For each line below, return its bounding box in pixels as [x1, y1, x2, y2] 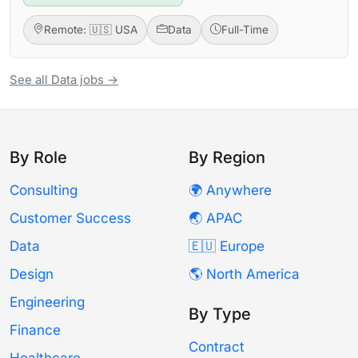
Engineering [10, 293, 85, 310]
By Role [10, 147, 67, 167]
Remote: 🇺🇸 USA [43, 22, 137, 36]
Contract [189, 338, 245, 355]
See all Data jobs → [10, 72, 118, 87]
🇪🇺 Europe [189, 237, 265, 254]
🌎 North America [189, 265, 300, 282]
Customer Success [10, 209, 131, 226]
